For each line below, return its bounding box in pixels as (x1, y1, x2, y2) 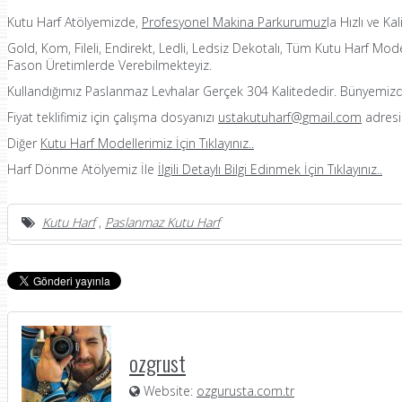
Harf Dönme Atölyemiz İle (7, 160, 154, 178)
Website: (140, 381, 197, 399)
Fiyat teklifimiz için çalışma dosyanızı (7, 108, 214, 126)
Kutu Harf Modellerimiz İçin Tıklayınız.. (40, 134, 254, 152)
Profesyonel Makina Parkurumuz (142, 13, 327, 31)
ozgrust (129, 345, 186, 379)
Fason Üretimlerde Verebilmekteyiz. (7, 56, 212, 74)
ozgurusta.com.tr (197, 381, 294, 399)
